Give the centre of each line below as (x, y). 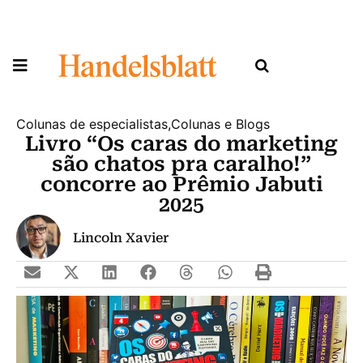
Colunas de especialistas (92, 124)
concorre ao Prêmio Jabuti (181, 184)
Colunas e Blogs (220, 124)
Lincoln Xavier (121, 238)
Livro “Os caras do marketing (181, 143)
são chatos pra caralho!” (181, 164)
